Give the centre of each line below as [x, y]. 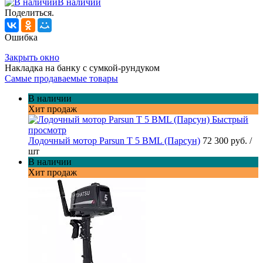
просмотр [47, 130]
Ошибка [21, 38]
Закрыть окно [32, 58]
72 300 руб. [226, 141]
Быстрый [230, 120]
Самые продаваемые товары [61, 79]
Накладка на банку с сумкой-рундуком [82, 68]
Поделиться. [29, 13]
